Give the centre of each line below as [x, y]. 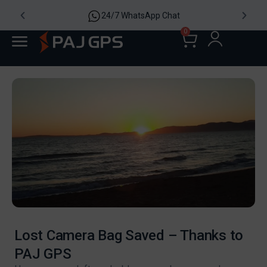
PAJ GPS [43, 254]
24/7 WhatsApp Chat [141, 15]
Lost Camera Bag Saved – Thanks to [129, 235]
